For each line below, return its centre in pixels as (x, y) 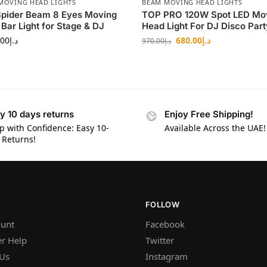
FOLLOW (162, 204)
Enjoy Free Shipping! (209, 114)
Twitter (160, 240)
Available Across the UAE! (215, 128)
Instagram (167, 257)
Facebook (165, 224)
